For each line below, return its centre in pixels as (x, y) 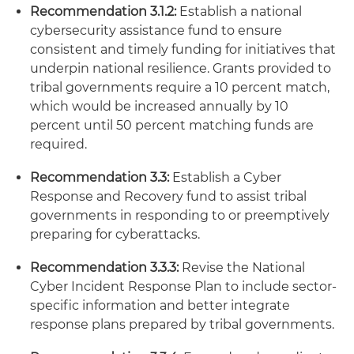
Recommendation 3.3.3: (106, 267)
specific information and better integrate (160, 305)
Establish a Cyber (227, 177)
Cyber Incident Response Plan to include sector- (183, 286)
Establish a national (241, 11)
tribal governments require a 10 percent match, (180, 87)
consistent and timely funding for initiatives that (183, 49)
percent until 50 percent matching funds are (172, 125)
